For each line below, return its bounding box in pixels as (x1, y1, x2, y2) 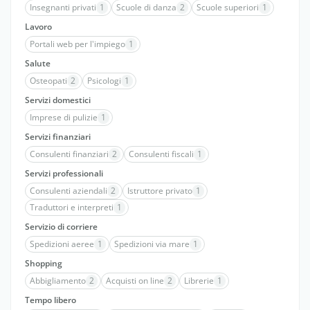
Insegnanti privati (30, 1, 96, 13)
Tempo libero (25, 294, 76, 306)
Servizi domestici (25, 94, 91, 106)
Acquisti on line (106, 275, 164, 286)
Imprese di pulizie (30, 111, 98, 123)
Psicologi (87, 75, 121, 86)
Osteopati (30, 75, 67, 86)
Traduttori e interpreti (30, 201, 113, 213)
